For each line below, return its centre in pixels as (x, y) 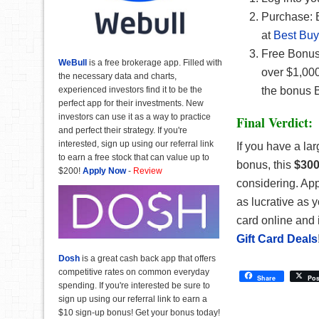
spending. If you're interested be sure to (134, 286)
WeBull (73, 62)
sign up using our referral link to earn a (133, 299)
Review (149, 171)
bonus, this (265, 165)
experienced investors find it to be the (130, 89)
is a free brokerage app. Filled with (155, 62)
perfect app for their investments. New (131, 103)
